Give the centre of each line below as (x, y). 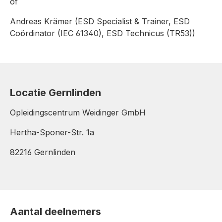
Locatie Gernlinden (55, 92)
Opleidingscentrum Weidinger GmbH (78, 112)
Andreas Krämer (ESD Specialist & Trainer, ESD (100, 21)
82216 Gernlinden (43, 152)
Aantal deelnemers (55, 211)
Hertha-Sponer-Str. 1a (52, 132)
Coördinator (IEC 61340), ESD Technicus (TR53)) (103, 33)
